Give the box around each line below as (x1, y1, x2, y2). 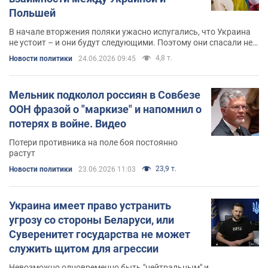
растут (9, 148, 35, 158)
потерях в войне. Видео (9, 117, 126, 130)
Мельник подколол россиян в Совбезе (9, 88, 200, 101)
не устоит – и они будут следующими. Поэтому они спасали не (9, 37, 252, 47)
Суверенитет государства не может (9, 227, 190, 240)
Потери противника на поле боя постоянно (9, 137, 178, 147)
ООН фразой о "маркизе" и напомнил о (9, 102, 202, 115)
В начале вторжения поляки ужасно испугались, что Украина (9, 26, 251, 36)
